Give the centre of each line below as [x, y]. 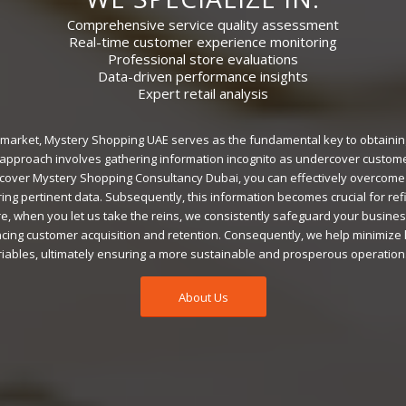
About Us [203, 297]
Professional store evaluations [203, 58]
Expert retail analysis [203, 93]
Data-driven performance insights [203, 76]
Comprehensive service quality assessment [203, 24]
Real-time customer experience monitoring [203, 41]
